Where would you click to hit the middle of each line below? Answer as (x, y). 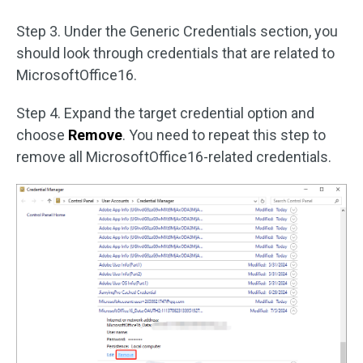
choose (42, 135)
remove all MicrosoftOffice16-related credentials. (174, 156)
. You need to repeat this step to (224, 135)
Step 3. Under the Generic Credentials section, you (177, 31)
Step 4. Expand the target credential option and (165, 113)
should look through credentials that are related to (175, 53)
